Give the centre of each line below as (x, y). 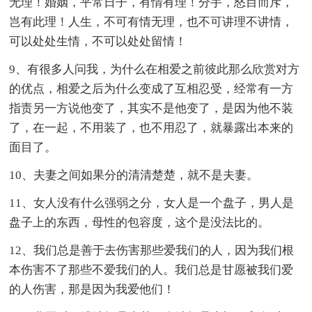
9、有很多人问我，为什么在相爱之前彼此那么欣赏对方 (155, 69)
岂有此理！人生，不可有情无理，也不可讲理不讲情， (151, 22)
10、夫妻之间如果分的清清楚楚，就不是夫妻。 (134, 175)
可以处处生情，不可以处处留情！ (98, 41)
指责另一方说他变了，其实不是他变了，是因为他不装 (151, 108)
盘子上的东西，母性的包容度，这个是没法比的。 (140, 222)
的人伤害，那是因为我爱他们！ (92, 289)
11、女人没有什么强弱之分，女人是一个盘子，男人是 (152, 203)
